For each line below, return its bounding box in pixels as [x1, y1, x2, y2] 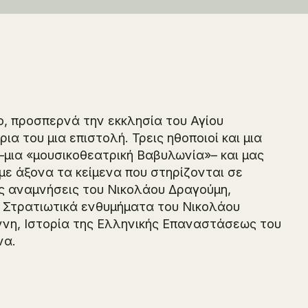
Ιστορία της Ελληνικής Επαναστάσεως [24, 217, 257, 231]
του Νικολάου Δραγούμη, [79, 182, 232, 197]
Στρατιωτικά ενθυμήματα [3, 199, 155, 214]
